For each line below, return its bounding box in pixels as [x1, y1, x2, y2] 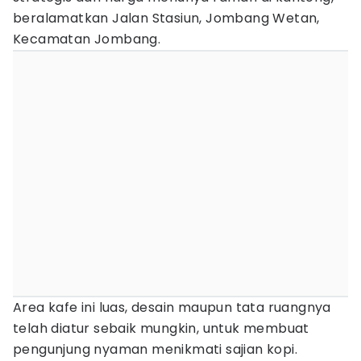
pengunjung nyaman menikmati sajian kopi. [13, 340, 301, 359]
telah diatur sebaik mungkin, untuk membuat [13, 319, 309, 338]
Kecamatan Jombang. [13, 30, 164, 48]
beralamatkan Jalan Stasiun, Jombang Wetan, [13, 9, 320, 27]
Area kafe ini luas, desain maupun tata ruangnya [13, 298, 331, 317]
